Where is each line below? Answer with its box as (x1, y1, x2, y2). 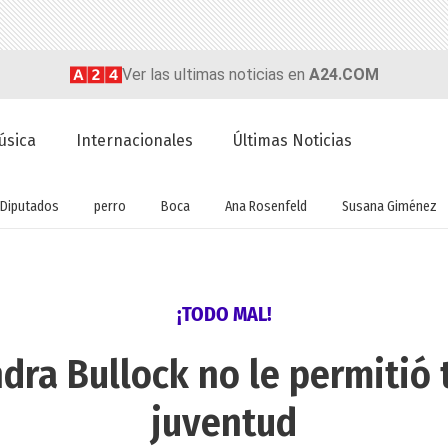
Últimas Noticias (233, 131, 353, 151)
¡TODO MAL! (176, 302, 272, 327)
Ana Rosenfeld (224, 197, 307, 215)
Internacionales (76, 131, 194, 151)
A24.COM (308, 64, 379, 84)
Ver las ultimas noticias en (121, 64, 309, 84)
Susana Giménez (341, 197, 437, 215)
